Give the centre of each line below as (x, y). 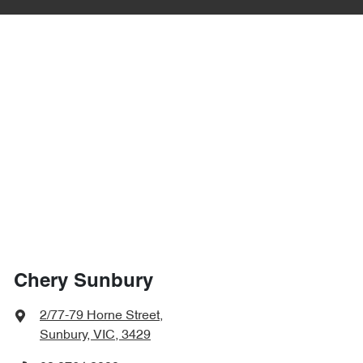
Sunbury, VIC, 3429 (95, 335)
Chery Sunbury (83, 282)
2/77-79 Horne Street (100, 316)
